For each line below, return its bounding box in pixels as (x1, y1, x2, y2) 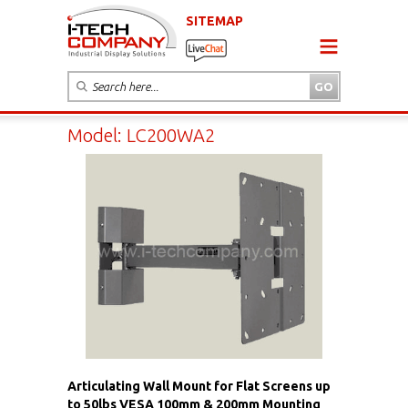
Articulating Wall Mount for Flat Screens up (67, 378, 331, 393)
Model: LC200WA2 (67, 124, 215, 146)
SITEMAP (186, 13, 243, 28)
